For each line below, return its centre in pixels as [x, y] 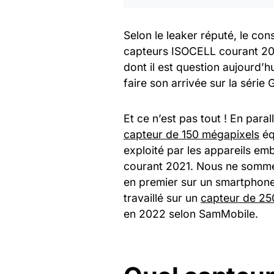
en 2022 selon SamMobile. [191, 213]
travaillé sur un [162, 198]
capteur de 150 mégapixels [191, 134]
